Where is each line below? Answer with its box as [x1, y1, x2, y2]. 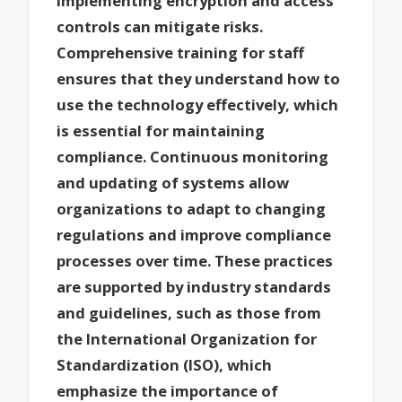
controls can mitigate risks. [57, 16, 264, 38]
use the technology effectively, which [57, 94, 339, 116]
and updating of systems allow [57, 172, 290, 194]
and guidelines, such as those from [57, 302, 322, 324]
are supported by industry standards [57, 276, 332, 298]
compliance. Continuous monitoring [57, 146, 329, 168]
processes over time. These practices [57, 250, 334, 272]
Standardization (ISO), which [57, 354, 273, 376]
